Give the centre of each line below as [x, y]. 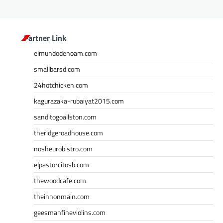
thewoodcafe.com [60, 180]
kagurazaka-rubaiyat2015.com [79, 101]
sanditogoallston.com [65, 116]
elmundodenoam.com [65, 53]
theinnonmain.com [62, 196]
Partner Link [45, 38]
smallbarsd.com [57, 69]
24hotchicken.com [61, 85]
